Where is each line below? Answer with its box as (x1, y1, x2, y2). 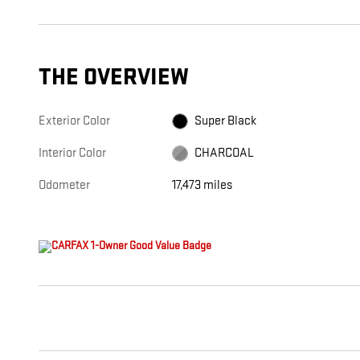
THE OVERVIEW (39, 63, 189, 92)
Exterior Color (39, 113, 110, 129)
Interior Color (39, 145, 106, 162)
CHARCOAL (194, 145, 255, 162)
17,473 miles (172, 178, 233, 194)
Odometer (39, 178, 90, 194)
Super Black (194, 113, 257, 129)
